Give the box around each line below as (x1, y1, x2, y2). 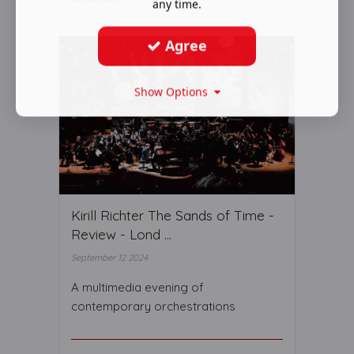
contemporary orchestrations (71, 299, 235, 314)
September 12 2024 (71, 252, 148, 263)
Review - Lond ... (71, 226, 171, 243)
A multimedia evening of (71, 280, 204, 295)
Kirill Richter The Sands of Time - (71, 207, 274, 224)
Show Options (134, 84, 214, 99)
